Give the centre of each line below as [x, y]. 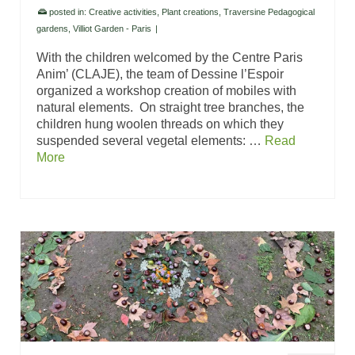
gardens [52, 28]
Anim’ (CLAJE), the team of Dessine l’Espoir [160, 74]
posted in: [68, 11]
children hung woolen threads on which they [160, 124]
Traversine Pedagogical [269, 11]
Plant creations [190, 11]
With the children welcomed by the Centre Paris [170, 57]
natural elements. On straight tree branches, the [170, 107]
